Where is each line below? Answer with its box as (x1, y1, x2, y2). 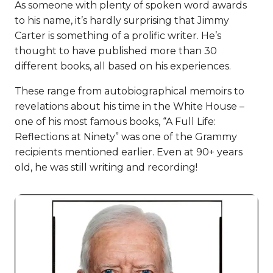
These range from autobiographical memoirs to (15, 85, 244, 97)
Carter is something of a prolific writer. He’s (15, 30, 221, 42)
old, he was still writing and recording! (15, 161, 197, 174)
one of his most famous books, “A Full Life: (15, 116, 216, 128)
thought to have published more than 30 (15, 45, 217, 57)
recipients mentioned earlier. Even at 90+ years (15, 146, 243, 158)
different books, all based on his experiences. (15, 60, 231, 73)
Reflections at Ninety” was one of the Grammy (15, 131, 237, 143)
